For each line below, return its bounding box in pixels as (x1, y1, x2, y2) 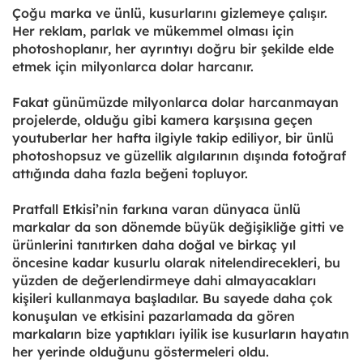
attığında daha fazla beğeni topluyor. (12, 164, 248, 181)
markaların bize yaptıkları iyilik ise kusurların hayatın (12, 325, 349, 342)
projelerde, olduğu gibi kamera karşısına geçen (12, 111, 313, 128)
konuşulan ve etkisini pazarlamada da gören (12, 307, 295, 324)
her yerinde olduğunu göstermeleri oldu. (12, 343, 269, 360)
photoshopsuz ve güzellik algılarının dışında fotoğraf (12, 147, 346, 164)
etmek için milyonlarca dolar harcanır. (12, 58, 258, 75)
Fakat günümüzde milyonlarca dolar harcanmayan (12, 93, 339, 110)
